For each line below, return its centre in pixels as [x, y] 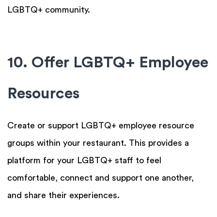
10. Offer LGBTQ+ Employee [108, 62]
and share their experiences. [63, 195]
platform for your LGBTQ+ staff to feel [84, 160]
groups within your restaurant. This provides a [98, 143]
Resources [43, 93]
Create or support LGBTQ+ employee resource [101, 125]
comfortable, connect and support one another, [101, 178]
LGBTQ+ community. [49, 10]
